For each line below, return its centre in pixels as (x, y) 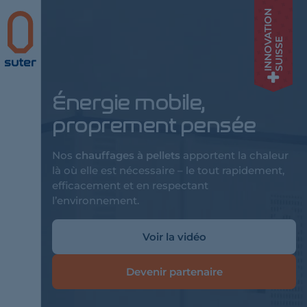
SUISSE (279, 54)
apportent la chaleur (234, 155)
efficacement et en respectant (130, 185)
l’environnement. (96, 200)
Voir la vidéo (174, 237)
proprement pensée (154, 125)
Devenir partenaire (174, 272)
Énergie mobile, (128, 103)
